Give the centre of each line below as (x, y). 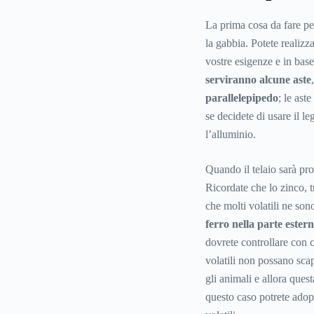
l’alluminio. (230, 135)
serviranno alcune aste (258, 80)
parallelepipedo (241, 98)
